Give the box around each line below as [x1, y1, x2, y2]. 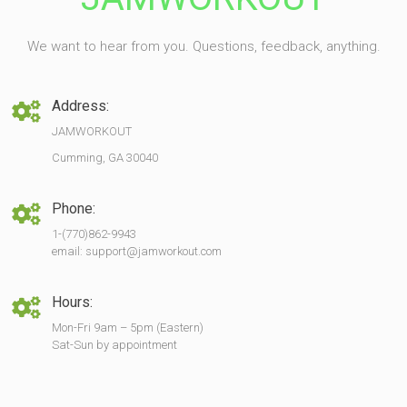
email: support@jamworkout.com [52, 244, 222, 258]
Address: [52, 97, 109, 114]
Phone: [52, 200, 95, 217]
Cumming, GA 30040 [52, 151, 158, 164]
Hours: [52, 293, 93, 311]
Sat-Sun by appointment [52, 338, 177, 352]
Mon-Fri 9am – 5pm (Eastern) [52, 321, 203, 334]
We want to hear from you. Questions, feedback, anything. [26, 38, 381, 55]
